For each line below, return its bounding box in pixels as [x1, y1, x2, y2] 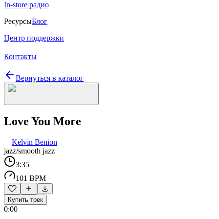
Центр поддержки [4, 34, 64, 42]
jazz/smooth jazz [4, 146, 55, 155]
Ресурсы [4, 17, 32, 25]
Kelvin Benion [12, 137, 57, 146]
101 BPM [16, 174, 46, 182]
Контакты [4, 52, 37, 61]
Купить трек [8, 196, 43, 203]
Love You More [4, 114, 81, 128]
